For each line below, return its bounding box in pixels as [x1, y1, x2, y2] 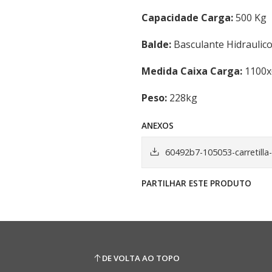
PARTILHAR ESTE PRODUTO [141, 177, 251, 189]
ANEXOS [141, 120, 174, 131]
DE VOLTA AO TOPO [101, 252, 180, 263]
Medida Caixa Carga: [141, 64, 245, 78]
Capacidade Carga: [141, 11, 236, 24]
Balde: [141, 38, 171, 51]
